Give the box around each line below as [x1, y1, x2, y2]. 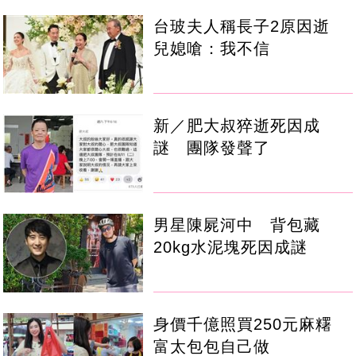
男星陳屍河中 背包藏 [153, 216, 321, 234]
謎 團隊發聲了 [153, 139, 271, 157]
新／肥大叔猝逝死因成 [153, 117, 321, 134]
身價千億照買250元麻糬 [153, 315, 350, 334]
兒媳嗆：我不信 [153, 39, 271, 57]
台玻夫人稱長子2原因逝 [153, 17, 347, 35]
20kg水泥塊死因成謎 [153, 238, 308, 257]
